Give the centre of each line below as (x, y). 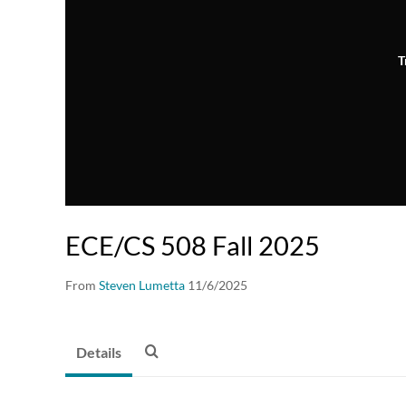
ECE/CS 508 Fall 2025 (193, 246)
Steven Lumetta (142, 285)
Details (99, 353)
